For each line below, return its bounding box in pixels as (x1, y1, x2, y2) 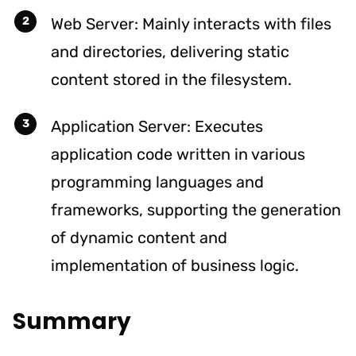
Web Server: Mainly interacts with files (51, 14, 331, 33)
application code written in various (51, 144, 305, 164)
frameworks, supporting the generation (51, 199, 341, 219)
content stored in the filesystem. (51, 69, 292, 89)
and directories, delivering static (51, 41, 289, 61)
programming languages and (51, 172, 264, 192)
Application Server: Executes (51, 116, 263, 136)
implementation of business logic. (51, 255, 299, 275)
